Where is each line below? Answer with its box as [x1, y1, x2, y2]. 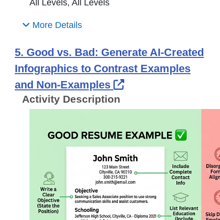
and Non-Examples [15, 79, 113, 91]
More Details [29, 20, 82, 30]
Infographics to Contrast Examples [15, 62, 191, 75]
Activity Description [22, 93, 120, 105]
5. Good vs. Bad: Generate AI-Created [15, 46, 204, 59]
